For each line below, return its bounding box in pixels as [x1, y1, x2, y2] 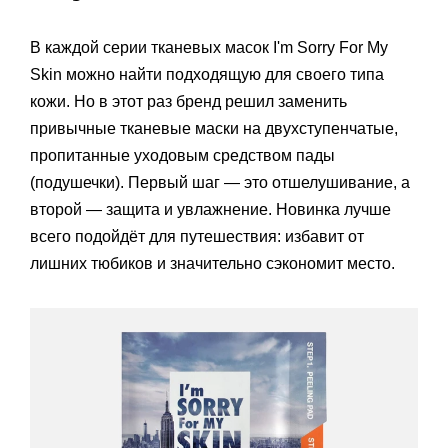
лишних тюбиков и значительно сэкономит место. [30, 254, 399, 272]
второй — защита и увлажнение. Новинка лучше [30, 200, 391, 218]
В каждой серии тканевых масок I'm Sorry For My [30, 38, 388, 56]
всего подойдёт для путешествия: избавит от [30, 227, 364, 245]
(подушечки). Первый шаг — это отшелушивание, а [30, 173, 410, 191]
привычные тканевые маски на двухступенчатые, [30, 119, 398, 137]
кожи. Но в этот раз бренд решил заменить [30, 92, 347, 110]
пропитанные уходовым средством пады [30, 146, 335, 164]
